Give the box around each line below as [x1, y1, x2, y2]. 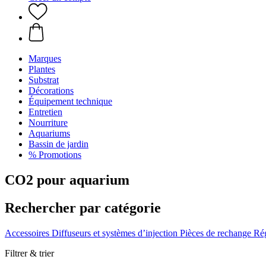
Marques [28, 53, 61, 64]
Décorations [28, 85, 74, 96]
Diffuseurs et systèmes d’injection [52, 227, 178, 238]
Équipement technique [28, 96, 112, 106]
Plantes [28, 64, 55, 74]
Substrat [28, 75, 59, 85]
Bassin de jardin [28, 139, 88, 149]
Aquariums [28, 128, 70, 138]
